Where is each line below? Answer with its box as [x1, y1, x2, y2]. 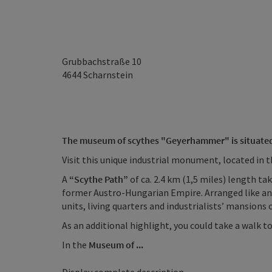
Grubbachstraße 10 [62, 55, 141, 67]
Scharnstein [83, 69, 133, 81]
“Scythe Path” [69, 173, 128, 185]
